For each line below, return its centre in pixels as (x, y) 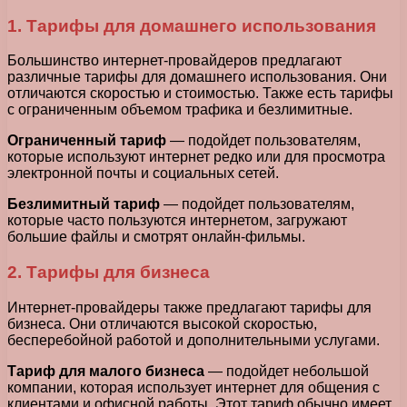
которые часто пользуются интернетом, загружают (177, 221)
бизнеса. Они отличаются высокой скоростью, (162, 323)
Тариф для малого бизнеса (106, 371)
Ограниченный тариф (87, 141)
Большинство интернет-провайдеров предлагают (174, 61)
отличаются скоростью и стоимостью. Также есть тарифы (200, 94)
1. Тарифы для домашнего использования (192, 25)
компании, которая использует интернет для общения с (194, 387)
